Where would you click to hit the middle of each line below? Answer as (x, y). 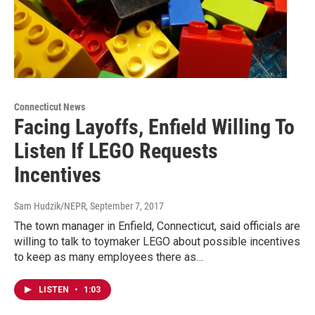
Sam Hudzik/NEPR (50, 206)
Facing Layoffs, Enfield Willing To (154, 127)
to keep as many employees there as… (109, 257)
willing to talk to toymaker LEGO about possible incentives (157, 242)
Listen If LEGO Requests (116, 151)
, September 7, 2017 (125, 206)
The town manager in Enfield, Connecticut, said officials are (157, 226)
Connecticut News (50, 107)
